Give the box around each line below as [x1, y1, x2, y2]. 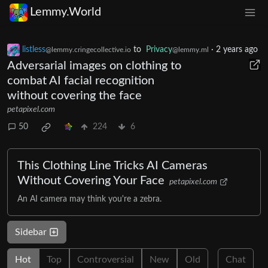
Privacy [146, 45, 172, 54]
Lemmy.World [30, 6, 101, 19]
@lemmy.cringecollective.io [45, 45, 131, 53]
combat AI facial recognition [7, 74, 154, 87]
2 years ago [216, 45, 258, 54]
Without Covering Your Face [17, 174, 165, 187]
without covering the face [7, 89, 142, 102]
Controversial [77, 254, 134, 264]
